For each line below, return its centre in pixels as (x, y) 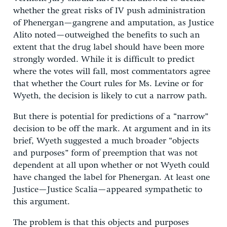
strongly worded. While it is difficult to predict (104, 59)
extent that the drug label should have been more (109, 47)
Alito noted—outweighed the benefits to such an (106, 35)
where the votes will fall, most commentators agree (112, 71)
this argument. (42, 202)
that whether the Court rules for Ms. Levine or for (108, 84)
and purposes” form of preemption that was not (105, 153)
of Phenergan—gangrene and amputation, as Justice (113, 23)
